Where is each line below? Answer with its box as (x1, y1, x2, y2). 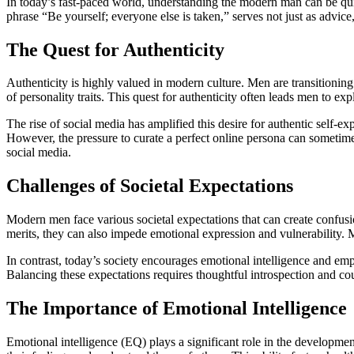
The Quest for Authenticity (6, 39, 224, 60)
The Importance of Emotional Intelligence (6, 298, 347, 319)
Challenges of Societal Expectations (6, 175, 293, 197)
